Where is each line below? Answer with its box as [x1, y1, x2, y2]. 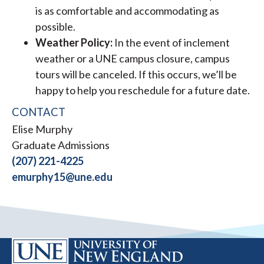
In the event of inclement [114, 36, 230, 49]
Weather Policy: [35, 36, 114, 49]
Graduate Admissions [12, 138, 110, 152]
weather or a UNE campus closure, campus [35, 52, 230, 65]
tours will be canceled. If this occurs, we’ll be [35, 68, 237, 81]
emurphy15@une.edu [12, 170, 113, 184]
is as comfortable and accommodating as [35, 4, 219, 18]
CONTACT [12, 105, 65, 119]
